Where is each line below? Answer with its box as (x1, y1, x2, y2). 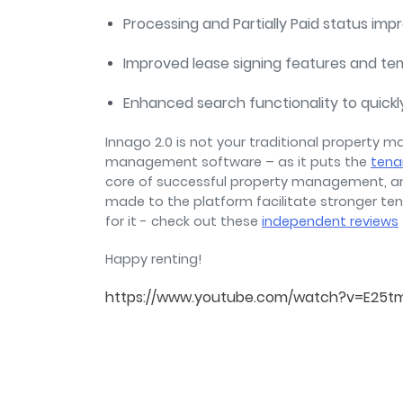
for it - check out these (105, 212, 262, 231)
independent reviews (262, 212, 399, 231)
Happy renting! (105, 250, 202, 269)
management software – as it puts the (105, 153, 371, 172)
